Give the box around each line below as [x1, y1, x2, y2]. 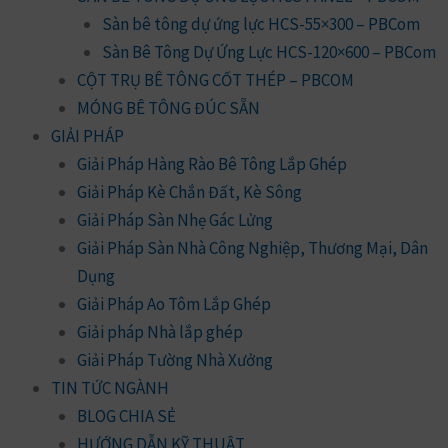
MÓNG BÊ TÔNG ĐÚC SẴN [76, 96, 260, 119]
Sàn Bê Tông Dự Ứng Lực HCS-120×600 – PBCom [102, 40, 436, 63]
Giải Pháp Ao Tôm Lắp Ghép [76, 292, 271, 315]
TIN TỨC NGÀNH [51, 376, 169, 399]
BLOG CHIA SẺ [76, 404, 176, 427]
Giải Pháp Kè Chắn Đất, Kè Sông [76, 180, 302, 203]
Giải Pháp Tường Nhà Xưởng [76, 348, 273, 371]
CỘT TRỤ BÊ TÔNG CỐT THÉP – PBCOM [76, 68, 354, 91]
